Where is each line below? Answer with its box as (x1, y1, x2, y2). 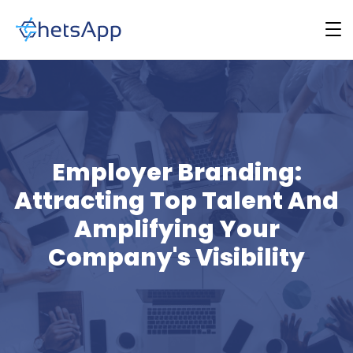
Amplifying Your (73, 213, 280, 246)
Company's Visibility (48, 241, 305, 274)
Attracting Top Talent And (14, 184, 339, 217)
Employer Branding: (51, 156, 302, 189)
